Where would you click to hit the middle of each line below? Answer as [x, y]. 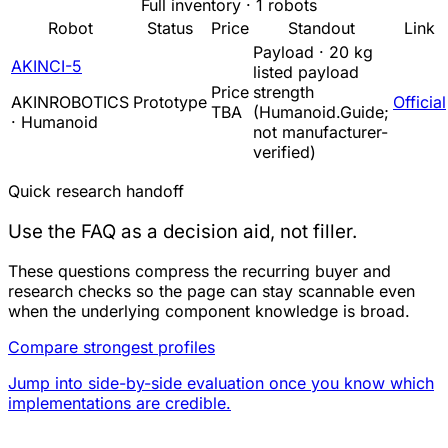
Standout [321, 27]
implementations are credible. [119, 403]
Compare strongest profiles [111, 347]
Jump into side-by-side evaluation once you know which [221, 383]
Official [419, 101]
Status [170, 27]
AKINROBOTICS [70, 101]
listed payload [306, 71]
